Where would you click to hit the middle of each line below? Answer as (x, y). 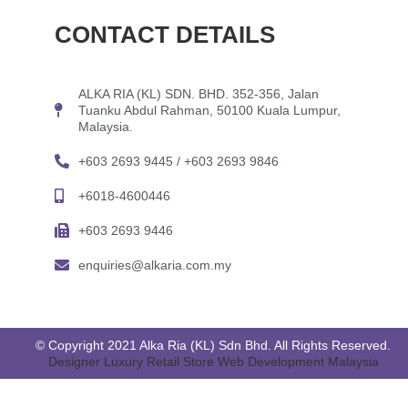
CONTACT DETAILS (165, 34)
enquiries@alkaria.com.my (155, 265)
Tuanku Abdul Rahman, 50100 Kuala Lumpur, (209, 110)
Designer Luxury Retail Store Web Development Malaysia (213, 361)
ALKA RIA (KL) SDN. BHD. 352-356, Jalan (199, 93)
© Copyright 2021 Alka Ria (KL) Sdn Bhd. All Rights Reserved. (213, 345)
